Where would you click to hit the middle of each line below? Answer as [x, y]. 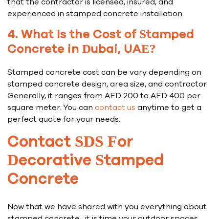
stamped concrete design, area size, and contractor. [108, 84]
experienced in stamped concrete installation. [96, 14]
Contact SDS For [70, 142]
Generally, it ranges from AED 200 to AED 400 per [104, 96]
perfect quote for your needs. [64, 120]
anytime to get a [168, 108]
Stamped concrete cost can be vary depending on [104, 73]
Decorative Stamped [86, 161]
